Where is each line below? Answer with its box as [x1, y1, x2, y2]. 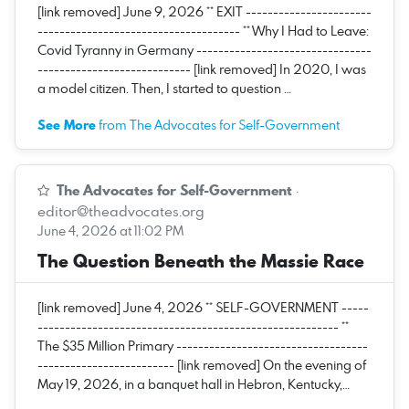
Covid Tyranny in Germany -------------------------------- [37, 40, 372, 58]
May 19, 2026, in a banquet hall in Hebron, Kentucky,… [37, 374, 350, 393]
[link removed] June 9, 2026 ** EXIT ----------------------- [37, 2, 372, 20]
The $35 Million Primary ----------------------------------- [37, 336, 368, 354]
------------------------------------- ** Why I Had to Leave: [37, 21, 369, 39]
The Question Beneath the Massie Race [37, 247, 364, 274]
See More [37, 115, 96, 134]
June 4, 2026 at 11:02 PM [37, 221, 184, 239]
